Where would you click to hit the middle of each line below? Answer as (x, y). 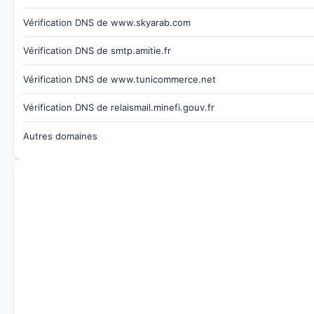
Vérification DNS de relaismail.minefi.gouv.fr (118, 108)
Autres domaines (60, 136)
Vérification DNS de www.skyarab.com (107, 22)
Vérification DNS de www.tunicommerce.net (119, 79)
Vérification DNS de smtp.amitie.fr (97, 51)
